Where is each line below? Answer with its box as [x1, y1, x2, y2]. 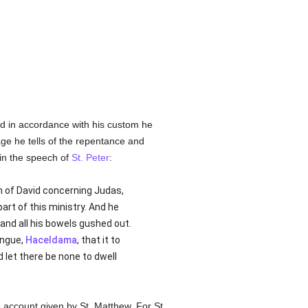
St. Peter [71, 152, 109, 163]
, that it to [76, 234, 120, 245]
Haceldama [25, 234, 77, 245]
